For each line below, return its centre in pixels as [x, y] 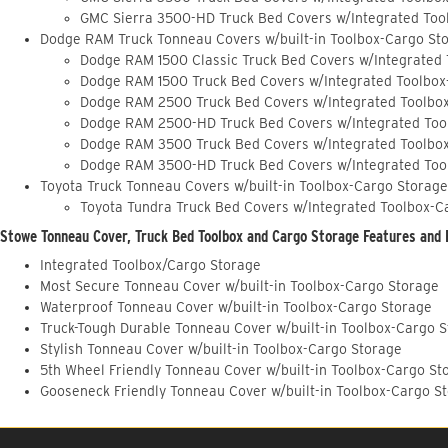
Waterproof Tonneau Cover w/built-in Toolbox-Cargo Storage [236, 307]
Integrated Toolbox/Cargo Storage [150, 265]
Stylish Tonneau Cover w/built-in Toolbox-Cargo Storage [221, 349]
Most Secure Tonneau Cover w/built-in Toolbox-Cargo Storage [239, 286]
